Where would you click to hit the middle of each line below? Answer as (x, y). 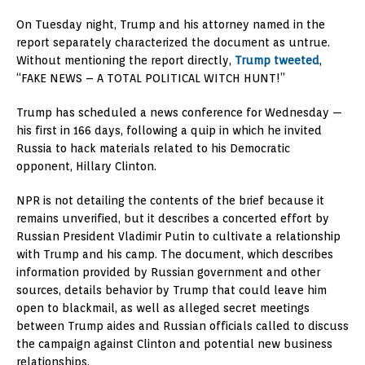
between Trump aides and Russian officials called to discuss (182, 326)
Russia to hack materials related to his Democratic (153, 149)
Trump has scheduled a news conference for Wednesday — (179, 113)
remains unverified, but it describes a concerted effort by (173, 219)
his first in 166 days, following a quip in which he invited (169, 131)
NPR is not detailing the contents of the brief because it (170, 201)
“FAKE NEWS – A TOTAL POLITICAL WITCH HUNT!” (151, 79)
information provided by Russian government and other (168, 273)
